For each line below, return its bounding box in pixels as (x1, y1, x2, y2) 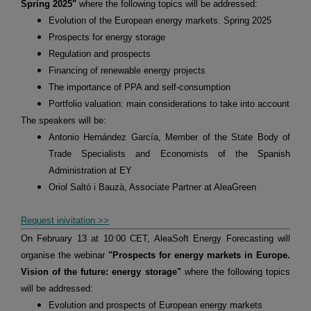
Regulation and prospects (49, 49, 151, 60)
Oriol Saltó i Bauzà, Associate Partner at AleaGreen (49, 182, 256, 193)
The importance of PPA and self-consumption (49, 82, 230, 93)
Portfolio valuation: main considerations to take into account (49, 99, 289, 110)
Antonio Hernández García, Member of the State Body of (49, 132, 290, 143)
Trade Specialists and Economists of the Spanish (49, 149, 290, 160)
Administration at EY (49, 165, 132, 176)
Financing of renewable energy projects (49, 65, 205, 76)
